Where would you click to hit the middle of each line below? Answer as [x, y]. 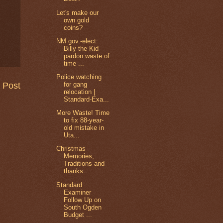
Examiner [78, 192]
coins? [73, 27]
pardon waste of [87, 56]
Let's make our [78, 12]
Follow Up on [83, 200]
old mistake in [84, 128]
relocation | [80, 92]
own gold [77, 20]
